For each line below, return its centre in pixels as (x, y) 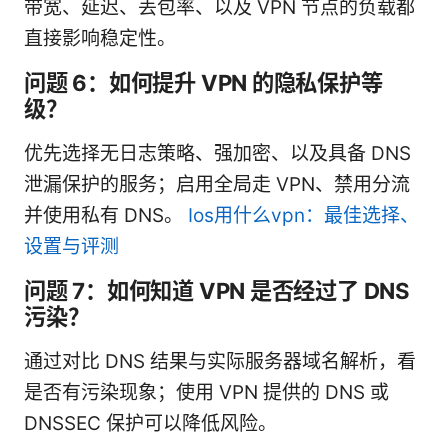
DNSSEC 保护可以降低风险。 (150, 424)
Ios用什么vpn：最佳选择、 (303, 216)
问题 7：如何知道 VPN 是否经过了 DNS (217, 291)
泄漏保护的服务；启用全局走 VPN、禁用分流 (217, 185)
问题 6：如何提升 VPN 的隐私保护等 (203, 83)
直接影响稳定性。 (100, 39)
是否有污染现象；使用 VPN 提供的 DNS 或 (206, 393)
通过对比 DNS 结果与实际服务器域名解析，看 (220, 362)
